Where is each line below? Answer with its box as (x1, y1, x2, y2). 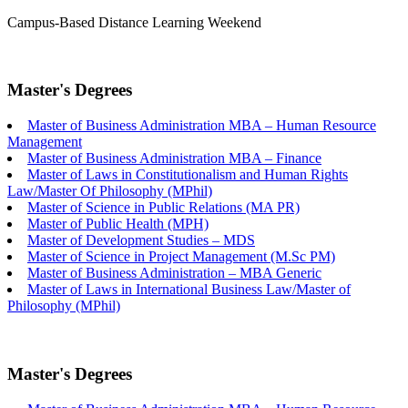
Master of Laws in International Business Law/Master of (27, 281, 351, 298)
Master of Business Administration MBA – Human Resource (27, 117, 376, 134)
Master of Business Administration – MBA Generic (27, 265, 321, 281)
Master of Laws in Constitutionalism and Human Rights (27, 167, 348, 183)
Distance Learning (98, 14, 204, 30)
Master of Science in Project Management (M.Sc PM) (27, 249, 335, 265)
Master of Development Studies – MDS (27, 232, 255, 249)
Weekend (208, 14, 261, 30)
